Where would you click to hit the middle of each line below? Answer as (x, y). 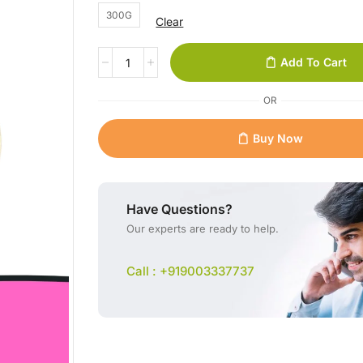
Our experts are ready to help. (203, 228)
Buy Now (278, 138)
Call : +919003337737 (191, 271)
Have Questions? (180, 209)
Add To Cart (313, 62)
